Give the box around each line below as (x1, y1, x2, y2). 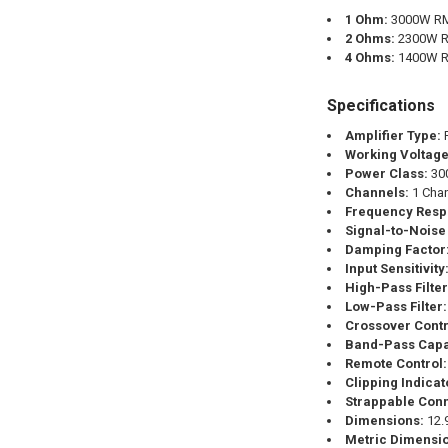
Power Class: (344, 166, 428, 182)
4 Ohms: (344, 50, 395, 65)
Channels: (344, 185, 409, 201)
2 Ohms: (344, 31, 395, 46)
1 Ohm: (344, 12, 388, 27)
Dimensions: (344, 413, 424, 429)
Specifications (326, 96, 435, 116)
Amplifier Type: (344, 128, 441, 144)
